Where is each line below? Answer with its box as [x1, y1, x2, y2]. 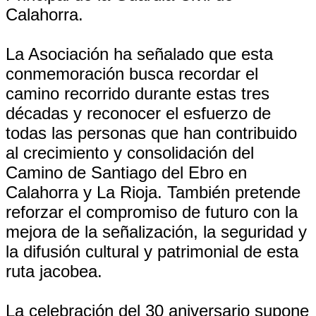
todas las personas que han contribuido [6, 123, 297, 142]
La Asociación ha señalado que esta [6, 44, 273, 63]
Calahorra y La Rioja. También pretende [6, 183, 300, 202]
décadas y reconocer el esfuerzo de [6, 104, 271, 123]
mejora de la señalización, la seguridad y [6, 222, 307, 241]
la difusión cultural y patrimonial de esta [6, 242, 298, 261]
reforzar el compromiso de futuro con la [6, 202, 298, 221]
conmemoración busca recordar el [6, 64, 258, 83]
